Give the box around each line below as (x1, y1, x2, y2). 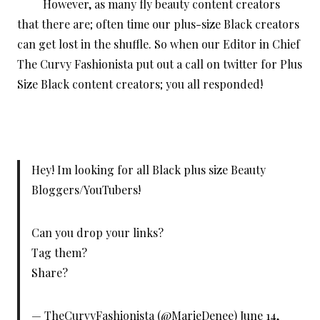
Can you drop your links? (31, 225, 164, 241)
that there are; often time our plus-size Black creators (17, 16, 299, 32)
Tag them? (31, 245, 87, 261)
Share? (31, 265, 68, 281)
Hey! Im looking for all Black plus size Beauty (31, 162, 266, 178)
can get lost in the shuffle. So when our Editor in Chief (17, 36, 300, 52)
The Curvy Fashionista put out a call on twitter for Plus (17, 56, 302, 72)
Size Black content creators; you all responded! (17, 76, 263, 92)
